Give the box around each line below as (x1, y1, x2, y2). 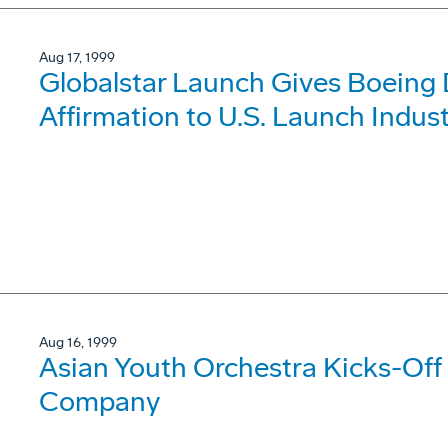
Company (39, 385, 160, 418)
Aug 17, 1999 (39, 49, 115, 66)
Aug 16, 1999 (39, 334, 117, 351)
